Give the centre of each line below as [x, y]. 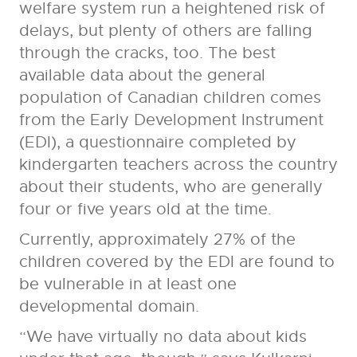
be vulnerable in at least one [127, 284]
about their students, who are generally [171, 187]
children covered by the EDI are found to [177, 262]
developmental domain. [109, 307]
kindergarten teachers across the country [178, 165]
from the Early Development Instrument [171, 120]
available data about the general [142, 76]
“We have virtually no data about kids [163, 337]
